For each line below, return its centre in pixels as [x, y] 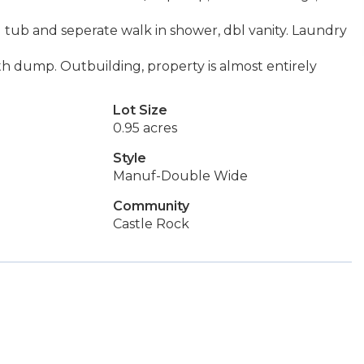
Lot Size [140, 110]
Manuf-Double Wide [180, 176]
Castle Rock [151, 224]
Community [151, 206]
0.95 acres [145, 128]
